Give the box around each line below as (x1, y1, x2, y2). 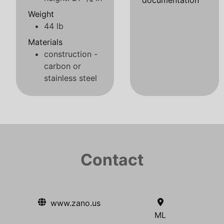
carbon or (44, 61, 81, 71)
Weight (28, 9, 54, 19)
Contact (80, 150, 143, 169)
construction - (44, 49, 97, 59)
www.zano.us (50, 198, 100, 208)
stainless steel (44, 73, 97, 83)
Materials (28, 37, 62, 47)
